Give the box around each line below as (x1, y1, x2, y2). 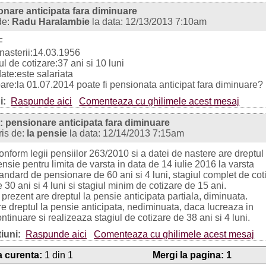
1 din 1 (42, 250, 74, 260)
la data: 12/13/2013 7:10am (90, 17, 207, 27)
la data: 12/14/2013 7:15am (67, 128, 185, 138)
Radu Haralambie (12, 17, 90, 27)
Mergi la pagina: (153, 250, 224, 260)
